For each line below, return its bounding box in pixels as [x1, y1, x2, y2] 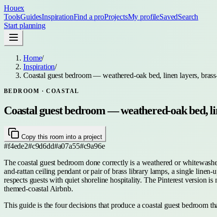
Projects [104, 13, 128, 21]
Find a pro [73, 13, 104, 21]
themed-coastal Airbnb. [4, 184, 73, 193]
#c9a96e [79, 141, 105, 150]
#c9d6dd [28, 141, 54, 150]
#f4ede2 [4, 141, 28, 150]
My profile [127, 13, 160, 21]
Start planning [4, 21, 46, 30]
